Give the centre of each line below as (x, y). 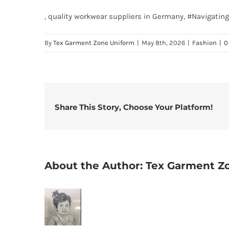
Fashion (204, 43)
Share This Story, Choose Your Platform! (134, 107)
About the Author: (95, 166)
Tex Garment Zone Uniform (94, 43)
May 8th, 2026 (163, 43)
